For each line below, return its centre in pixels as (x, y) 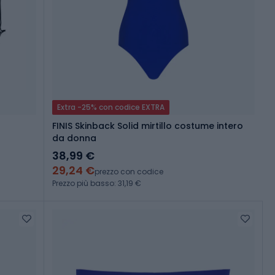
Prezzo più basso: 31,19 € (97, 184)
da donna (74, 138)
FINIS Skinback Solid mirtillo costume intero (148, 126)
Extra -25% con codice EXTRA (111, 107)
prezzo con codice (129, 172)
